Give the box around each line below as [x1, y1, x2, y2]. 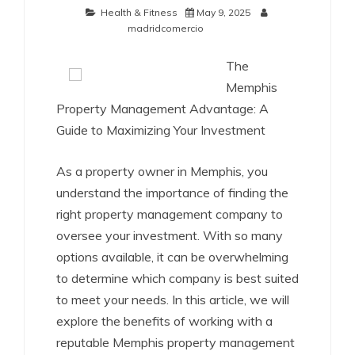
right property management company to [56, 206, 283, 222]
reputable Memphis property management [56, 334, 295, 350]
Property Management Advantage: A [56, 101, 269, 116]
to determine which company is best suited [56, 270, 299, 286]
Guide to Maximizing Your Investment [56, 122, 265, 138]
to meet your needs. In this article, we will [56, 292, 289, 307]
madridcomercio [128, 22, 204, 34]
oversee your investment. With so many [56, 227, 283, 243]
